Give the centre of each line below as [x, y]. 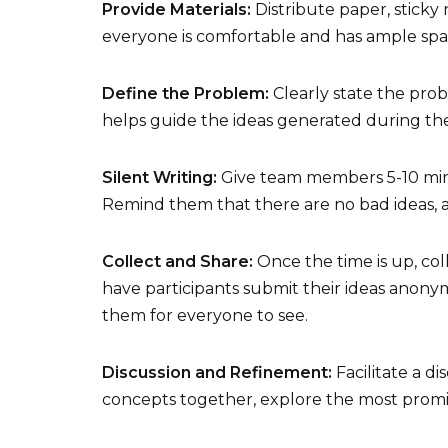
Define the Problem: [187, 94]
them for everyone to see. [205, 316]
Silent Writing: [159, 178]
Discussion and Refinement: [219, 373]
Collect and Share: [177, 262]
